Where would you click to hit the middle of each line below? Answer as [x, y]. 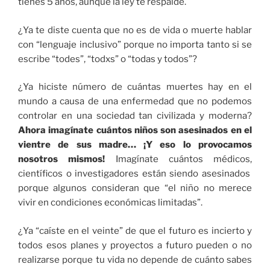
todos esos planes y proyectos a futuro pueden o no [135, 245]
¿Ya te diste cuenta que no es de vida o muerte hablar [135, 30]
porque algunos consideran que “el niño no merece [135, 188]
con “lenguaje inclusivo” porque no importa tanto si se [135, 44]
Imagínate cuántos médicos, [178, 159]
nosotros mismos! [62, 159]
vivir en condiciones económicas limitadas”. [110, 203]
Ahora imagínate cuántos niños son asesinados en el [135, 130]
